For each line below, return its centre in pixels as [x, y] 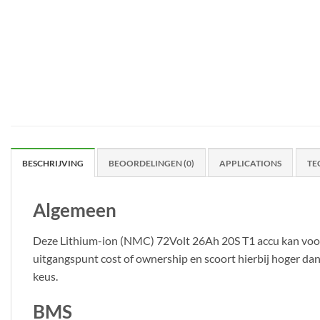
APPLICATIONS [251, 164]
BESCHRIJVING [53, 164]
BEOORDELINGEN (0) [152, 164]
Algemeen [75, 210]
